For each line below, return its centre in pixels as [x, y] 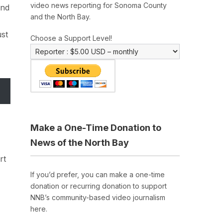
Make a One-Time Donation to [96, 128]
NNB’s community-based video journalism [98, 198]
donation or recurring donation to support [99, 186]
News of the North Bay [80, 143]
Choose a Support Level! [71, 38]
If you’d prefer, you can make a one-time [98, 175]
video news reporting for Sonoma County [99, 5]
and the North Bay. [60, 17]
